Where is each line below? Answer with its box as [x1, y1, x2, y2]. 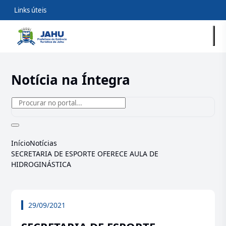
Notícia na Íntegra [11, 71, 131, 89]
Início [11, 138, 30, 148]
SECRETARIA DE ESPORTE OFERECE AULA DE [11, 149, 159, 158]
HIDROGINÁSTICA [11, 159, 72, 169]
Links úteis [14, 6, 47, 15]
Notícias [30, 138, 58, 148]
